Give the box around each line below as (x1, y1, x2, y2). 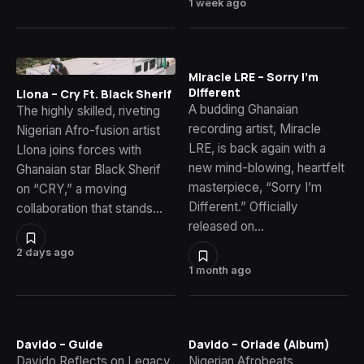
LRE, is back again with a (188, 140, 326, 156)
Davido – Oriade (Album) (188, 336, 330, 352)
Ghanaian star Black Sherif (16, 162, 161, 178)
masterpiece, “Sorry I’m (188, 179, 322, 195)
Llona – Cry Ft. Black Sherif (16, 86, 171, 102)
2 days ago (16, 246, 74, 259)
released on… (188, 218, 264, 234)
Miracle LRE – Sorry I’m (188, 68, 318, 84)
